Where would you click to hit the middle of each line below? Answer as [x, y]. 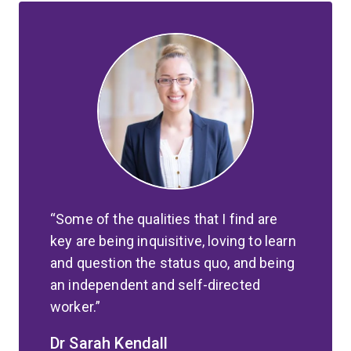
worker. [73, 306]
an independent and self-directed [156, 284]
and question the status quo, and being [173, 262]
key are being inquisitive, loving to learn [173, 241]
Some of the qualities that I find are [167, 219]
